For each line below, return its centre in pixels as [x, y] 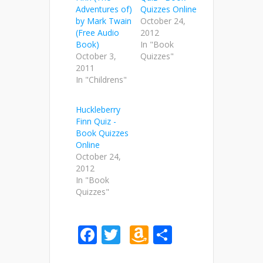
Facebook [138, 234]
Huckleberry [98, 109]
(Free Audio [97, 32]
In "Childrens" [101, 79]
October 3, [96, 56]
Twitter [152, 234]
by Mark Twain [104, 21]
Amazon [184, 234]
